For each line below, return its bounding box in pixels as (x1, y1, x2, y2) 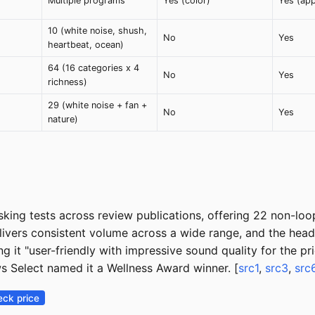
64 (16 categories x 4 (48, 63, 139, 74)
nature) (48, 114, 78, 125)
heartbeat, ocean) (48, 39, 124, 51)
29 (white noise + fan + (48, 100, 147, 111)
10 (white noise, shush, (48, 25, 147, 37)
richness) (48, 77, 87, 88)
